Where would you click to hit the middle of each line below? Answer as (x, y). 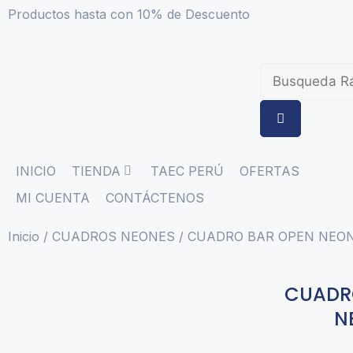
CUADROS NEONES (113, 236)
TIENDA (96, 171)
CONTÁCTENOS (155, 198)
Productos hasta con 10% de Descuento (129, 14)
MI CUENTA (53, 198)
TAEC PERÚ (187, 171)
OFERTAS (269, 171)
